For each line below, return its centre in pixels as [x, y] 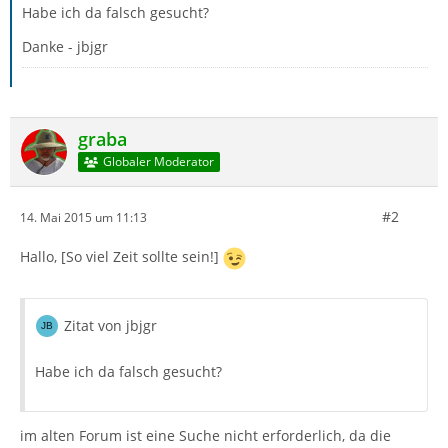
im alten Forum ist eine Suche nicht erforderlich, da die [205, 435]
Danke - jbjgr [65, 46]
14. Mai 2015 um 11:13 [83, 217]
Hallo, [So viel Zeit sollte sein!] [121, 257]
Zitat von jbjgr [110, 325]
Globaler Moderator [158, 162]
